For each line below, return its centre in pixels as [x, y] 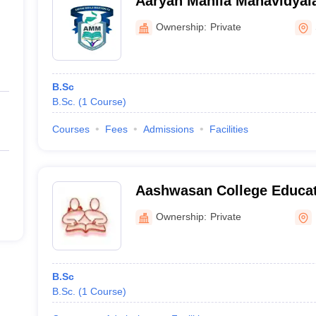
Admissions [168, 129]
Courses [71, 129]
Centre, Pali [174, 209]
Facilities [229, 129]
